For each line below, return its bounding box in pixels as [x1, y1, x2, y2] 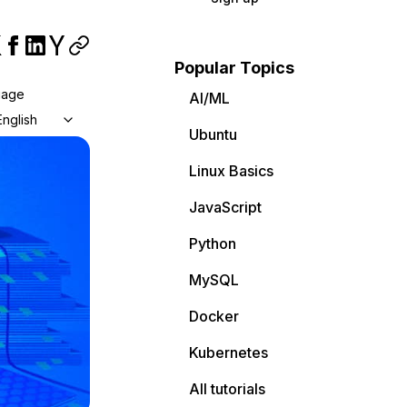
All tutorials [189, 380, 265, 398]
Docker [189, 307, 239, 325]
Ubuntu [189, 125, 237, 144]
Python [189, 234, 236, 253]
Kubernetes [189, 343, 268, 362]
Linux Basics [189, 162, 273, 180]
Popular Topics [174, 58, 294, 77]
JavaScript [189, 198, 262, 216]
